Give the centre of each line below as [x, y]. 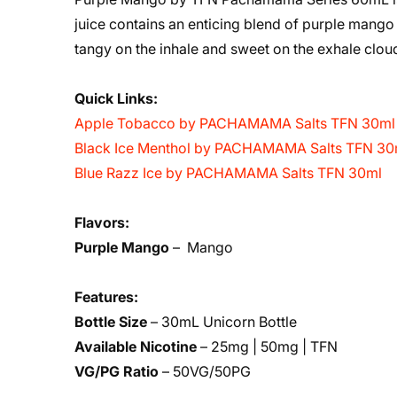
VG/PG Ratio [117, 371]
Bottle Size [111, 322]
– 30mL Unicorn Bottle [222, 322]
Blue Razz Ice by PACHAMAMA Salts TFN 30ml [228, 173]
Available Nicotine [136, 346]
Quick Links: [116, 98]
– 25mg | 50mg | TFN [267, 346]
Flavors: [102, 222]
